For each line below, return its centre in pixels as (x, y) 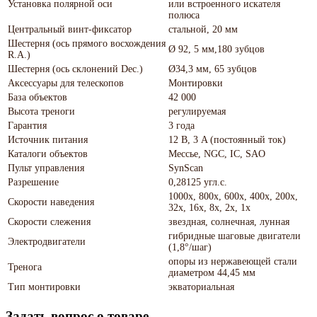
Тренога (25, 267)
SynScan (186, 168)
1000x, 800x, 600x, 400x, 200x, (233, 196)
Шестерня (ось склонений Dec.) (75, 69)
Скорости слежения (49, 221)
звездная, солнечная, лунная (229, 221)
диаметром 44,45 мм (212, 272)
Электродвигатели (47, 241)
